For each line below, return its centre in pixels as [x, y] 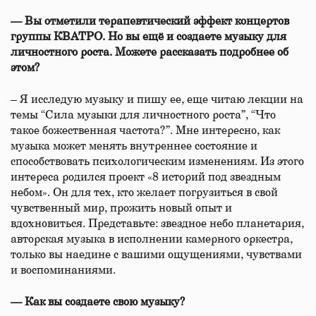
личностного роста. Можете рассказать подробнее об [150, 52]
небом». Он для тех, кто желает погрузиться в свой [144, 193]
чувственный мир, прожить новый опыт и [121, 208]
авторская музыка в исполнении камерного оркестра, [152, 239]
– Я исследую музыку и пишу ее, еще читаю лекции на [157, 99]
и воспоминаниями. [63, 270]
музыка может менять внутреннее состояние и [134, 146]
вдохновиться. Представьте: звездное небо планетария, [157, 224]
